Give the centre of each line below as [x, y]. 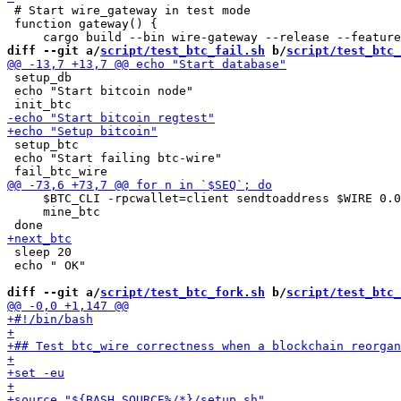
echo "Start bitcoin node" [100, 91]
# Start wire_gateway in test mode [129, 10]
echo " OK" [47, 265]
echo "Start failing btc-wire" [115, 158]
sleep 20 [39, 252]
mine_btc [54, 212]
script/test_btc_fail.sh [183, 51]
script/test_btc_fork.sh [183, 292]
